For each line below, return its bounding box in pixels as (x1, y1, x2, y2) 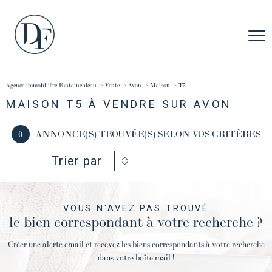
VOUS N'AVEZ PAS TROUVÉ (63, 203, 209, 214)
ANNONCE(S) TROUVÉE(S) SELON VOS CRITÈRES (36, 128, 260, 140)
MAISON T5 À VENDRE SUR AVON (6, 98, 232, 111)
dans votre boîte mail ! (98, 253, 174, 263)
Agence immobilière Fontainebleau (6, 81, 97, 90)
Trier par (52, 154, 102, 169)
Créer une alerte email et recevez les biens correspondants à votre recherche (7, 239, 265, 250)
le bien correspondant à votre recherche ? (9, 212, 263, 232)
